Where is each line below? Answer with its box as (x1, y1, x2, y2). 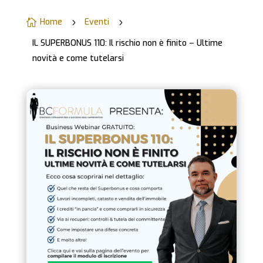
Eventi (84, 16, 109, 28)
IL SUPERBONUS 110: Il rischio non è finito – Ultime (32, 37, 222, 49)
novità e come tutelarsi (32, 52, 124, 64)
